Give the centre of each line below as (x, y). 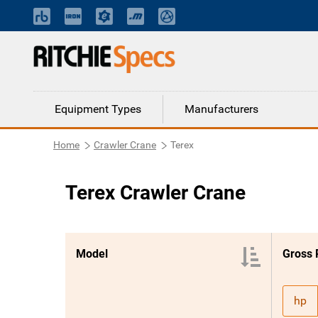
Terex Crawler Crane (155, 193)
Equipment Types (98, 109)
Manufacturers (221, 109)
